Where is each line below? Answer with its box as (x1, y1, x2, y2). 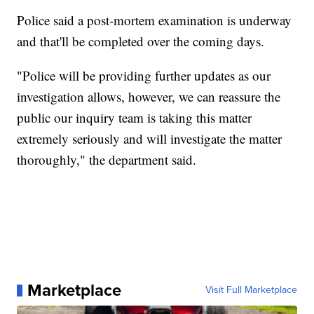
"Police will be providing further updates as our (17, 67, 271, 85)
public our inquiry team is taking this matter (17, 109, 252, 127)
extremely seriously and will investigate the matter (17, 130, 282, 148)
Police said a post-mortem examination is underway (17, 11, 292, 29)
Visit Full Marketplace (205, 282, 297, 298)
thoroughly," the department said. (17, 151, 197, 169)
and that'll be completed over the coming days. (17, 32, 265, 50)
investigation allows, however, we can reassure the (17, 88, 281, 106)
